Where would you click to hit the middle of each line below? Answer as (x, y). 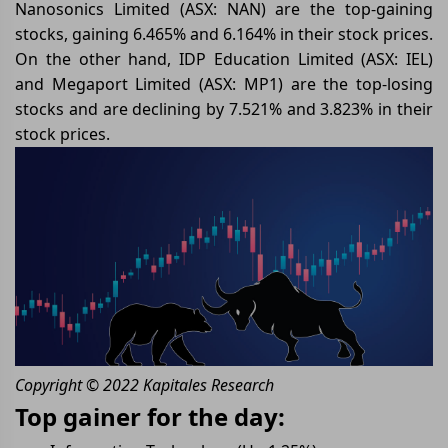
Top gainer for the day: (150, 416)
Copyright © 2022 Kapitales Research (144, 384)
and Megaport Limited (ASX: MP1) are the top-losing (224, 84)
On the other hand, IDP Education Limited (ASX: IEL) (224, 59)
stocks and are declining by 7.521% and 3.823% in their (224, 109)
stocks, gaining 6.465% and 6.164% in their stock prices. (224, 34)
